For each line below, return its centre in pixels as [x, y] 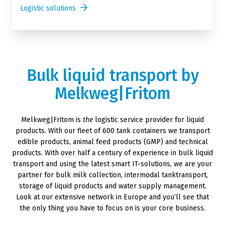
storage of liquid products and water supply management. [113, 186]
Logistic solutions [49, 8]
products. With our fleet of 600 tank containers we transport [113, 131]
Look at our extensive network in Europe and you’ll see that [113, 197]
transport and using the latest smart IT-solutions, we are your [113, 164]
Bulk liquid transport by [113, 75]
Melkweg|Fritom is [52, 120]
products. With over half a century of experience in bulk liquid [113, 153]
